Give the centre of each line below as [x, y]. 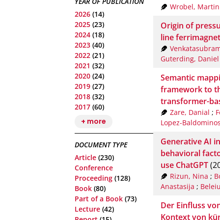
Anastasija [178, 186]
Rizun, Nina [189, 176]
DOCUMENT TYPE [101, 145]
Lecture [87, 209]
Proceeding [94, 178]
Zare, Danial [190, 112]
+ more [93, 122]
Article [85, 158]
